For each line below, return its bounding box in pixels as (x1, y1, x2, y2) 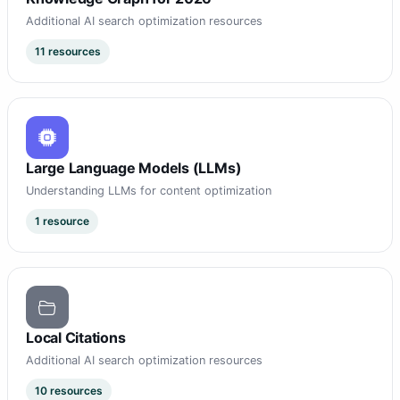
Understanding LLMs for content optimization (26, 184, 271, 198)
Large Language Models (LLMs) (26, 159, 242, 178)
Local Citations (26, 329, 126, 347)
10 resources (35, 384, 103, 398)
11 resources (35, 45, 101, 59)
